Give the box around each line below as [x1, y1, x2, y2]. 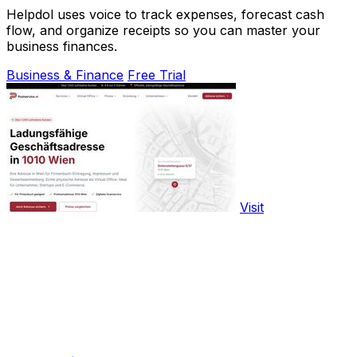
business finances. [6, 38, 117, 55]
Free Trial [127, 67, 186, 84]
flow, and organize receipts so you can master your [6, 22, 320, 39]
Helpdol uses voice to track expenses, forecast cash [6, 6, 324, 23]
